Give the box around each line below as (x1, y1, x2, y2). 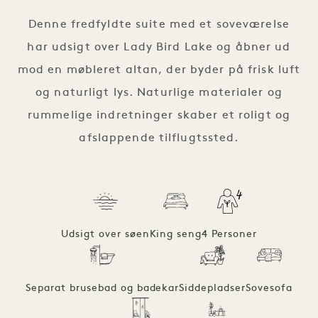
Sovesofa (246, 283, 293, 294)
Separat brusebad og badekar (25, 283, 180, 294)
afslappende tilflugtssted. (79, 132, 239, 144)
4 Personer (202, 229, 258, 240)
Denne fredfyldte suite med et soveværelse (28, 18, 290, 31)
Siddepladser (179, 283, 246, 294)
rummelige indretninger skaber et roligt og (27, 109, 291, 121)
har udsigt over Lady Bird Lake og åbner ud (27, 41, 291, 53)
